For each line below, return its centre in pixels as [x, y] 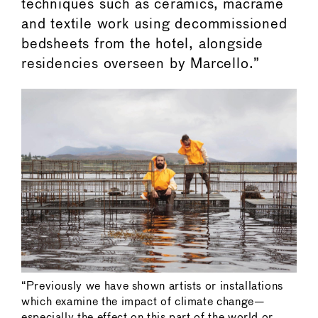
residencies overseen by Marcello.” [141, 65]
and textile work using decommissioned [154, 25]
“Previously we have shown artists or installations [153, 287]
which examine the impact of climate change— [143, 302]
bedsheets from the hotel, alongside [142, 45]
